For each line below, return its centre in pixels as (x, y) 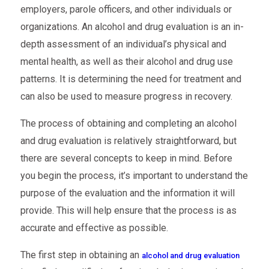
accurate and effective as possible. (94, 228)
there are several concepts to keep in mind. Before (126, 158)
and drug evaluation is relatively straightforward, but (128, 141)
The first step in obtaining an (81, 255)
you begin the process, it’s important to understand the (134, 175)
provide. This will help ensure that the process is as (128, 210)
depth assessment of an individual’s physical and (123, 44)
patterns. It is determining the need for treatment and (131, 79)
